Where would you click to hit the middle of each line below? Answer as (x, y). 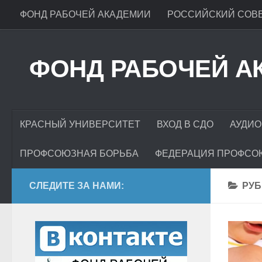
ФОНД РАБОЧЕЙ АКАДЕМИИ (85, 14)
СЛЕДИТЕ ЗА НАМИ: (77, 186)
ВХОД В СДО (185, 124)
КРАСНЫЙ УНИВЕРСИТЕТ (80, 124)
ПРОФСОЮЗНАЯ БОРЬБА (79, 154)
